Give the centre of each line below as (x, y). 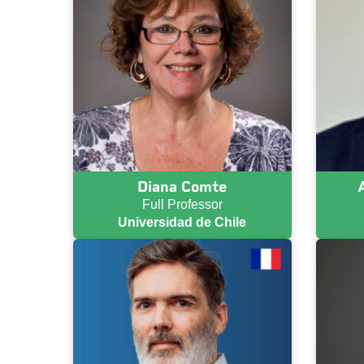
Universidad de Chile (182, 222)
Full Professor (182, 204)
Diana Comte (182, 186)
